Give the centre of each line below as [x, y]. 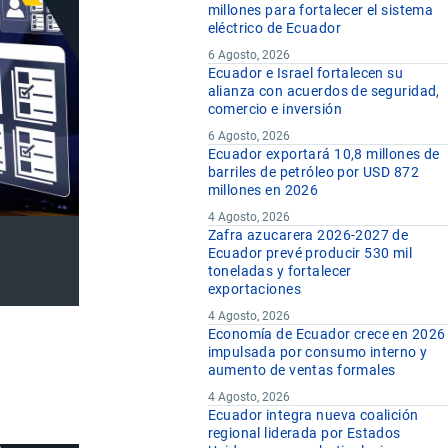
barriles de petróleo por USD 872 [313, 172]
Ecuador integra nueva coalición [313, 415]
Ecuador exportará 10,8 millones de [323, 154]
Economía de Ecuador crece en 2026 [326, 334]
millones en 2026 [263, 190]
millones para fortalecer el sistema [320, 10]
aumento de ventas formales [301, 370]
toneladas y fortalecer [279, 271]
